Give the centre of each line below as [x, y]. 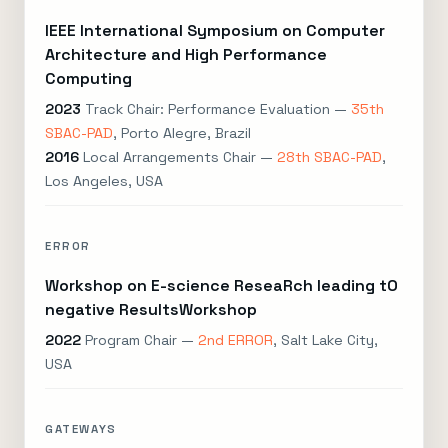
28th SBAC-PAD [329, 157]
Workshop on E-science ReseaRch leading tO [221, 285]
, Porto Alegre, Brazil [182, 133]
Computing [88, 78]
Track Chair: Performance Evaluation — [216, 109]
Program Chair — [139, 340]
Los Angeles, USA [104, 181]
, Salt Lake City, [325, 340]
